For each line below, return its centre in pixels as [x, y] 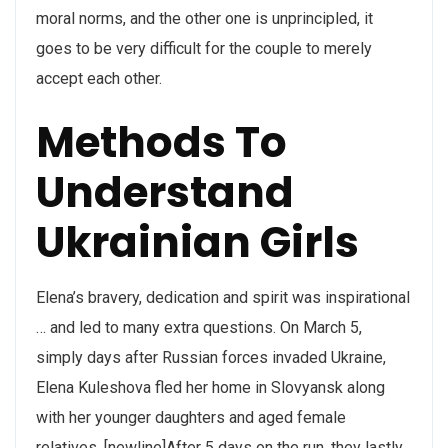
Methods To [161, 142]
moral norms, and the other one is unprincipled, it [204, 18]
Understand [165, 192]
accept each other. [99, 78]
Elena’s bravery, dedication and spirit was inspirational [223, 297]
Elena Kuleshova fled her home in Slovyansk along [210, 387]
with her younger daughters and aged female [191, 417]
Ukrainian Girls [197, 242]
